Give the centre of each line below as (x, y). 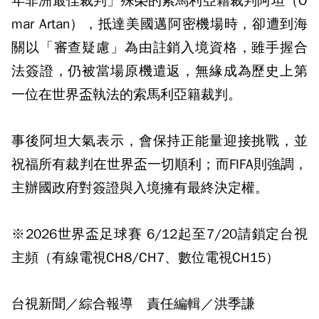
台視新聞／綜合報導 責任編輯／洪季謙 (133, 304)
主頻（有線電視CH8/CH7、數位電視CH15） (145, 258)
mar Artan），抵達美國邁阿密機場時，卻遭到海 (159, 24)
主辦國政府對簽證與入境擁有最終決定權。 (140, 188)
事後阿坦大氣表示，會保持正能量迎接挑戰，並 (159, 141)
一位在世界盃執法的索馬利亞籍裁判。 (126, 95)
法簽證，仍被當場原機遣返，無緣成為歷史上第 (159, 71)
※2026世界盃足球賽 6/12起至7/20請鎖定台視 (159, 234)
